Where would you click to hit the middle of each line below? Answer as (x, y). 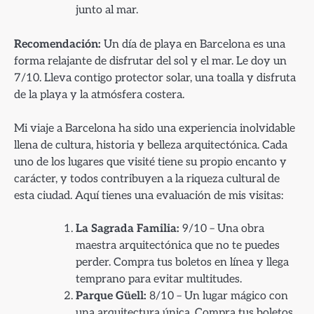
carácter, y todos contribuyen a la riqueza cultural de (147, 178)
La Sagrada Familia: (128, 228)
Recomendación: (57, 44)
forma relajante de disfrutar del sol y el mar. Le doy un (150, 61)
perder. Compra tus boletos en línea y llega (182, 262)
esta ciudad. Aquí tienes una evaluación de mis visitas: (149, 195)
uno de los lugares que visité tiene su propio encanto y (150, 162)
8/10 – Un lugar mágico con (217, 296)
